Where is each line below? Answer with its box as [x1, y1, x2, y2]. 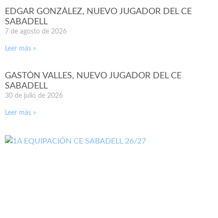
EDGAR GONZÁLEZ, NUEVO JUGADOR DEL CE [5, 7, 192, 17]
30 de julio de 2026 [5, 92, 63, 100]
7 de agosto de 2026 [5, 28, 67, 36]
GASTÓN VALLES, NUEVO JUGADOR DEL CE [5, 72, 182, 81]
